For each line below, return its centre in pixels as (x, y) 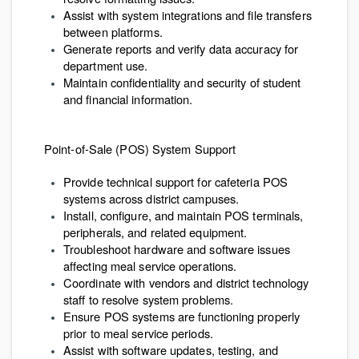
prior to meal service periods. (138, 333)
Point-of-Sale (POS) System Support (140, 149)
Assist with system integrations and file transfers (188, 15)
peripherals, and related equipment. (155, 232)
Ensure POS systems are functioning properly (182, 316)
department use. (106, 65)
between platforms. (113, 32)
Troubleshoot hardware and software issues (177, 249)
